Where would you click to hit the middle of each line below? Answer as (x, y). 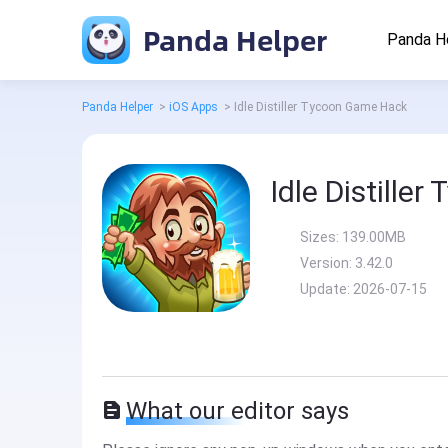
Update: (326, 289)
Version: (327, 263)
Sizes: (321, 237)
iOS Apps (193, 107)
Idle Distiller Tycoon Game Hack (320, 107)
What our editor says (237, 411)
